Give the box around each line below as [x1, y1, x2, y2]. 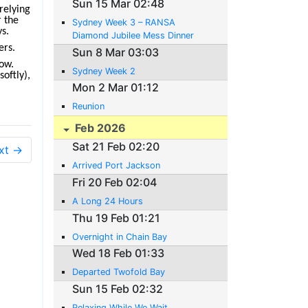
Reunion [72, 101, 105, 112]
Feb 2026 [72, 121, 126, 135]
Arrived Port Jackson [72, 160, 161, 171]
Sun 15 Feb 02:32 [72, 281, 164, 296]
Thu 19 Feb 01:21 [72, 210, 161, 225]
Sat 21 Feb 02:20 [72, 140, 160, 154]
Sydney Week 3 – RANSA [72, 17, 176, 28]
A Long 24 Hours [72, 196, 144, 207]
